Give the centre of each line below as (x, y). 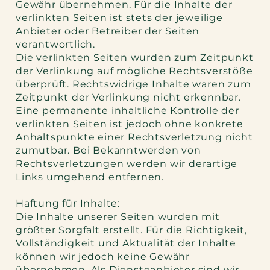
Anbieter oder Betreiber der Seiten (108, 31)
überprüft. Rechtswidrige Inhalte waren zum (133, 84)
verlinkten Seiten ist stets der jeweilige (119, 18)
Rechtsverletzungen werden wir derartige (127, 164)
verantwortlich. (56, 45)
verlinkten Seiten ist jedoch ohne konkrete (130, 124)
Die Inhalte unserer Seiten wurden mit (118, 217)
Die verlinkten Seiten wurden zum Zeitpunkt (135, 58)
